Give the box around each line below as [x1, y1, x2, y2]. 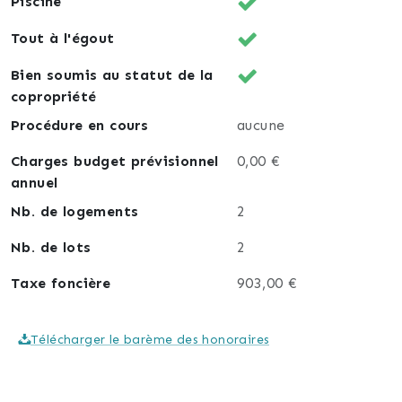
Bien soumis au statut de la [11, 66, 214, 83]
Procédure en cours [11, 116, 149, 134]
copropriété [11, 87, 97, 105]
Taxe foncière [11, 274, 111, 292]
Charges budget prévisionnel [11, 152, 219, 170]
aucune [237, 116, 285, 134]
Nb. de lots [11, 238, 92, 256]
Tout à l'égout [11, 30, 115, 48]
